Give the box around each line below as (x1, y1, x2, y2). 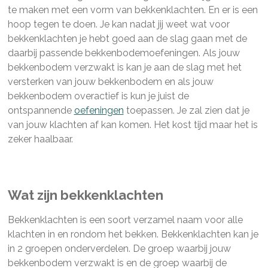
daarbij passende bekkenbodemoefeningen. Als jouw (7, 47, 240, 59)
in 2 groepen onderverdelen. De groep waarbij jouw (7, 242, 231, 254)
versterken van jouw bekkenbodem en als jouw (7, 75, 214, 87)
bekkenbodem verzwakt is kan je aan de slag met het (7, 61, 242, 73)
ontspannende (7, 104, 74, 116)
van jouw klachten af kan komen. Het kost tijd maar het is (7, 118, 258, 130)
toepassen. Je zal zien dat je (123, 104, 249, 116)
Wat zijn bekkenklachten (7, 187, 163, 203)
